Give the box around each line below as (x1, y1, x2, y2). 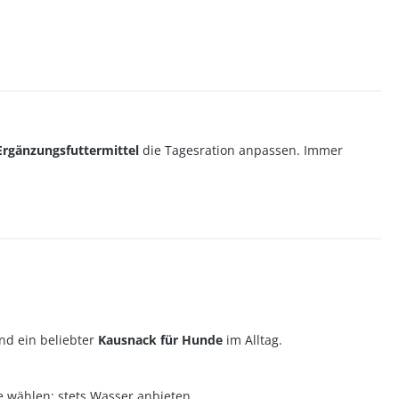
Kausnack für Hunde (98, 331, 223, 348)
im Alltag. (223, 331, 282, 348)
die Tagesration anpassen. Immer (139, 142, 343, 159)
